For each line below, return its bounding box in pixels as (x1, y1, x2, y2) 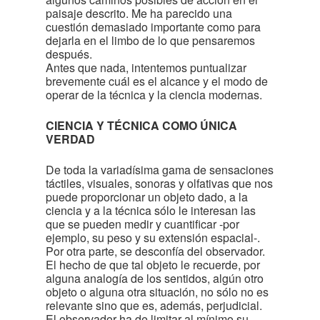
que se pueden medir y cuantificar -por (46, 216, 239, 232)
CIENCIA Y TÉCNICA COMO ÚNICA (46, 117, 237, 134)
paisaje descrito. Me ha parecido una (46, 5, 232, 21)
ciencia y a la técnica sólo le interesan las (46, 202, 256, 219)
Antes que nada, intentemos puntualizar (46, 59, 246, 76)
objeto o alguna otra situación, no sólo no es (46, 284, 269, 300)
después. (46, 46, 92, 62)
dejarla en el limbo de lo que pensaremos (46, 32, 255, 49)
